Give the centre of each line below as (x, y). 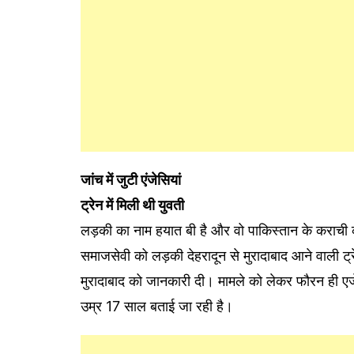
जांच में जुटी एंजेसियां (131, 179)
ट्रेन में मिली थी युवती (132, 205)
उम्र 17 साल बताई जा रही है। (157, 306)
